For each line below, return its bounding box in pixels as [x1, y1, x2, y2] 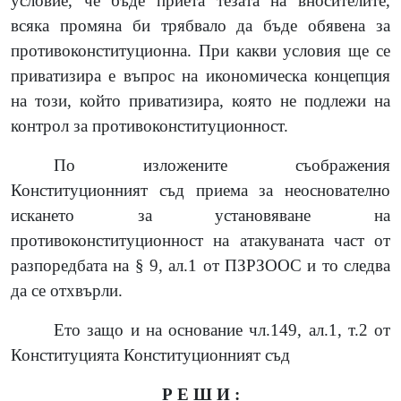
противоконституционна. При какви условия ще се [11, 40, 390, 60]
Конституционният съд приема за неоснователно [11, 180, 390, 200]
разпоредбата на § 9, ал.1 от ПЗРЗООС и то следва [11, 255, 390, 275]
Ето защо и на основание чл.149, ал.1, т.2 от [54, 320, 390, 339]
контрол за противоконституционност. [11, 115, 288, 135]
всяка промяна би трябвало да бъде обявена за [11, 15, 390, 35]
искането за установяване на [11, 205, 390, 225]
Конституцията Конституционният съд [11, 345, 290, 364]
